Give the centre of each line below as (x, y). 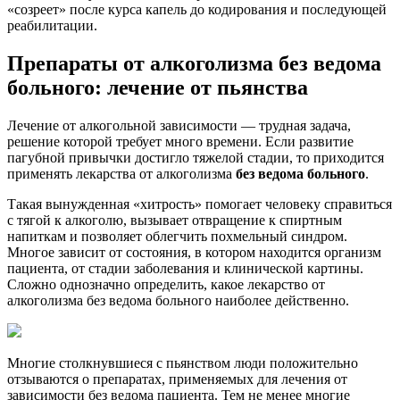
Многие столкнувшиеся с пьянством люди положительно (183, 362)
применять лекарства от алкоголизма (121, 173)
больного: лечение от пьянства (158, 87)
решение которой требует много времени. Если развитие (180, 141)
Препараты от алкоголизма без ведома (194, 63)
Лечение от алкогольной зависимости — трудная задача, (179, 125)
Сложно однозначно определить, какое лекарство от (166, 284)
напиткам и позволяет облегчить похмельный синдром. (177, 236)
